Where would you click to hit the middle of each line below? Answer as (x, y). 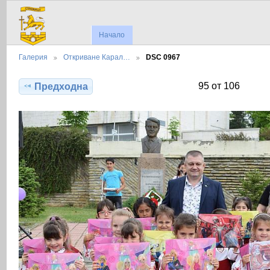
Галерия (33, 57)
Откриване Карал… (97, 57)
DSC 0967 (163, 57)
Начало (112, 35)
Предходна (61, 86)
